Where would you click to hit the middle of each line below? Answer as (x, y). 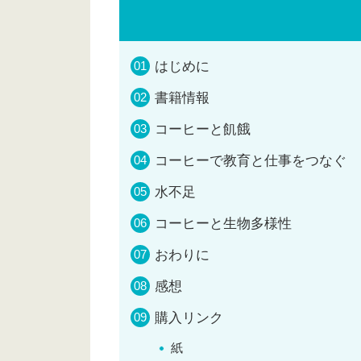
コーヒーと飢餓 (203, 130)
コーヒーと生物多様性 (223, 224)
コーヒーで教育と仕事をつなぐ (251, 161)
